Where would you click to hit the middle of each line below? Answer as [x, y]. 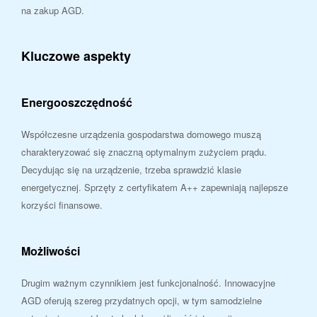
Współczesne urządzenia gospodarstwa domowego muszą [141, 134]
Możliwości [51, 250]
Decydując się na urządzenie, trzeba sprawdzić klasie [131, 169]
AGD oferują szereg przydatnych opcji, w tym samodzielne [142, 300]
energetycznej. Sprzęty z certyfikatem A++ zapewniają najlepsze [155, 187]
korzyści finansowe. [62, 204]
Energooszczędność [77, 102]
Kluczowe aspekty [76, 56]
